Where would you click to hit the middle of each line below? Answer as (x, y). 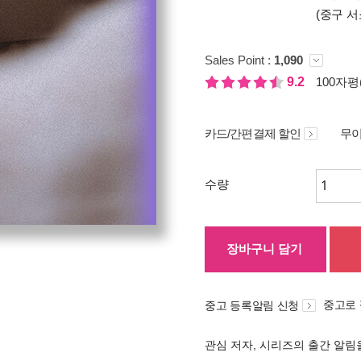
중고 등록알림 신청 (252, 305)
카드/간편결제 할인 (253, 133)
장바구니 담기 (264, 249)
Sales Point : (239, 60)
